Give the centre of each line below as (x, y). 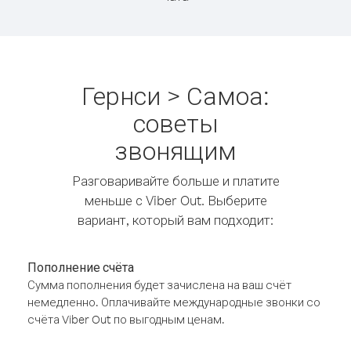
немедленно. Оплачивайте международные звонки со (174, 302)
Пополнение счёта (81, 267)
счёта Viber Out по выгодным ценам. (126, 319)
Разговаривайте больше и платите (175, 181)
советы (175, 123)
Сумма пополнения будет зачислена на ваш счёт (159, 285)
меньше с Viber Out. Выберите (175, 200)
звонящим (175, 150)
